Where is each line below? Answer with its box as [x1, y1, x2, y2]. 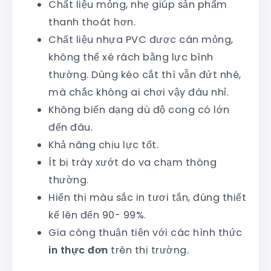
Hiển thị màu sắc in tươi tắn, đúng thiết [48, 191, 246, 205]
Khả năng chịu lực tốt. [48, 138, 158, 152]
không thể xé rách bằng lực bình [48, 50, 214, 65]
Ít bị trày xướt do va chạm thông [48, 155, 217, 170]
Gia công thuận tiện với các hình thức [48, 226, 243, 240]
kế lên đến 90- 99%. [48, 208, 146, 223]
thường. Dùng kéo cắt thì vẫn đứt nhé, [48, 68, 241, 82]
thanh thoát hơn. [48, 15, 135, 30]
